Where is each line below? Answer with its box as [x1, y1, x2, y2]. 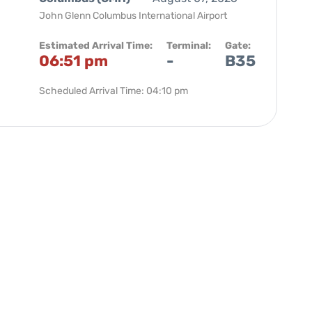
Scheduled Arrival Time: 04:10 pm [39, 85, 188, 97]
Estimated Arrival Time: [39, 40, 153, 52]
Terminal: [166, 40, 211, 52]
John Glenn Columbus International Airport [39, 10, 227, 22]
